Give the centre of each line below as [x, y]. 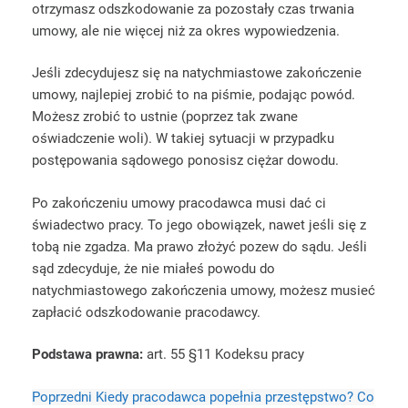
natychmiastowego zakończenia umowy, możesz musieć [204, 290]
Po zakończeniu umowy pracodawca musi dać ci [179, 203]
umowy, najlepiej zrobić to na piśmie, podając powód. [194, 95]
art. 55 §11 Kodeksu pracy [225, 354]
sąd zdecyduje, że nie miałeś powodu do [153, 268]
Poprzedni [64, 397]
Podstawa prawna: [87, 354]
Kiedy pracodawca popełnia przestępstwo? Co [235, 397]
